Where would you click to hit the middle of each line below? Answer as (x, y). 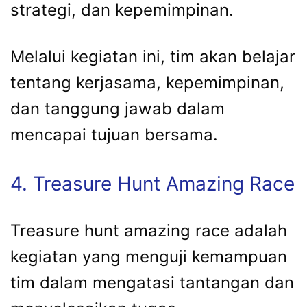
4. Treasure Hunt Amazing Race (152, 184)
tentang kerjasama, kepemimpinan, (147, 83)
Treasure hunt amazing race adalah (149, 231)
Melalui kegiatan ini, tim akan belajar (153, 57)
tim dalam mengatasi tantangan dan (152, 283)
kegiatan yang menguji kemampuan (149, 257)
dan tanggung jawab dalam (118, 109)
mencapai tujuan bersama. (114, 135)
